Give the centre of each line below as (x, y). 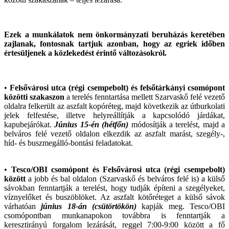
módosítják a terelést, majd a (178, 124)
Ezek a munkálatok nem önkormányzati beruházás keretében (114, 34)
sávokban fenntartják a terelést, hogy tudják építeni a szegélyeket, (114, 188)
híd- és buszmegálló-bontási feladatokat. (68, 143)
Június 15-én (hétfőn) (91, 124)
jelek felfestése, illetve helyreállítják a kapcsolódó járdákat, (114, 115)
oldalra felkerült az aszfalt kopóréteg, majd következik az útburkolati (114, 106)
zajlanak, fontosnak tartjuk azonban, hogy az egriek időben (114, 43)
